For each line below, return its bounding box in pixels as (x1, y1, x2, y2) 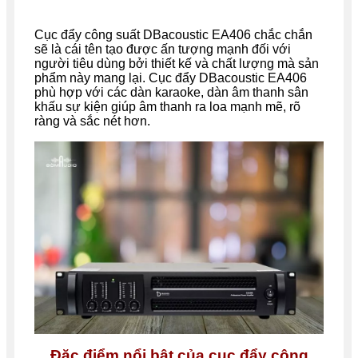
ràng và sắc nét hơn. (34, 114, 150, 129)
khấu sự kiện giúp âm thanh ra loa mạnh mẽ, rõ (34, 100, 300, 114)
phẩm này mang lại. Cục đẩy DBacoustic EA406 (34, 71, 307, 86)
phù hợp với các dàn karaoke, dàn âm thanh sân (34, 86, 308, 100)
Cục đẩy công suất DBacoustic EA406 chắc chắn (34, 28, 312, 42)
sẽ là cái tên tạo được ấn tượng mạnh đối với (34, 42, 291, 57)
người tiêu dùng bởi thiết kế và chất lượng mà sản (34, 57, 319, 71)
